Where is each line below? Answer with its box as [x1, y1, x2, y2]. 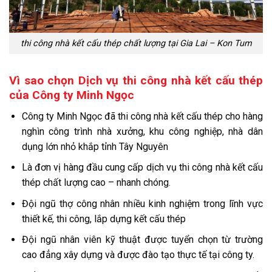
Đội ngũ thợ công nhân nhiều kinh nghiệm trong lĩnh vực [21, 197, 263, 209]
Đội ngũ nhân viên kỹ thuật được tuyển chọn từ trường [21, 234, 263, 246]
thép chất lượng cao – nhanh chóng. [21, 177, 171, 189]
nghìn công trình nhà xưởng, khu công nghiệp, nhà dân [21, 125, 263, 137]
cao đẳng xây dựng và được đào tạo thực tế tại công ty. [21, 249, 254, 261]
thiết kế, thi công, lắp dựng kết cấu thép [21, 212, 186, 225]
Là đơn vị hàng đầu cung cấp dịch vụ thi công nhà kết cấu [21, 161, 263, 174]
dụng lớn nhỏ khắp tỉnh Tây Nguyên [21, 140, 168, 152]
